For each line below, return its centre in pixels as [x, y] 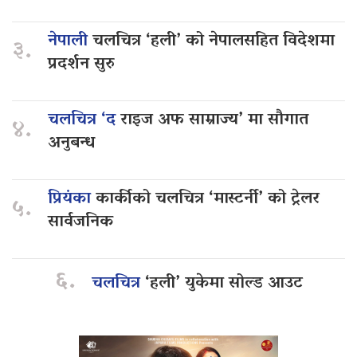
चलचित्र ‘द [84, 121]
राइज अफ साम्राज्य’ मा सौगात [214, 121]
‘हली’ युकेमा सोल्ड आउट [224, 283]
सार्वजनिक [83, 223]
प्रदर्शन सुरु [81, 65]
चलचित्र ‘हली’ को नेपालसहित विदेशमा [214, 42]
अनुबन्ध [71, 144]
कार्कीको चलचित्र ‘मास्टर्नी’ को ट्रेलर [208, 200]
